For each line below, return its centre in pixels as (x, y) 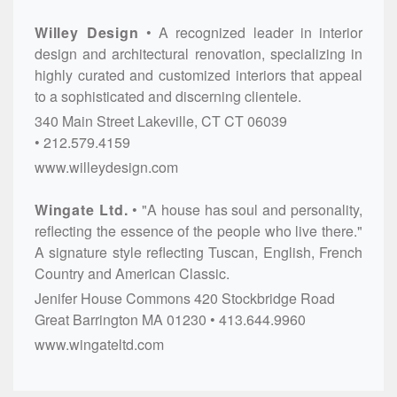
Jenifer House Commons (113, 298)
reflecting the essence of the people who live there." (198, 230)
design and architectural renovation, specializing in (198, 53)
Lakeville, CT (179, 121)
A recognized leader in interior (261, 32)
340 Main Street (84, 121)
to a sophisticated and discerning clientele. (168, 96)
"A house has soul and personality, (253, 209)
